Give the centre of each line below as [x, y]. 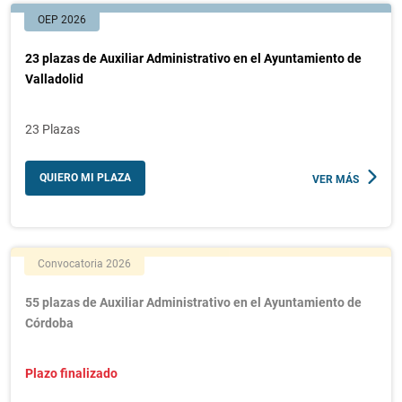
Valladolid [54, 79]
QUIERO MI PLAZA [85, 178]
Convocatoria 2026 [84, 264]
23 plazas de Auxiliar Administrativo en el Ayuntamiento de [193, 58]
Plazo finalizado [71, 373]
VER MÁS [336, 179]
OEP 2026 [62, 20]
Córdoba [49, 323]
